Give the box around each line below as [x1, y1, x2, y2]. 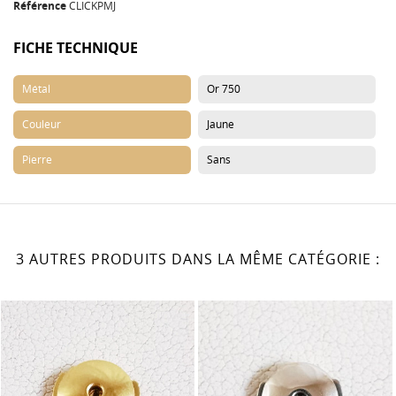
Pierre [22, 151, 52, 167]
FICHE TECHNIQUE [13, 37, 138, 57]
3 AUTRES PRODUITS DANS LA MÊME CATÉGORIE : [16, 248, 380, 269]
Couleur [22, 116, 61, 132]
